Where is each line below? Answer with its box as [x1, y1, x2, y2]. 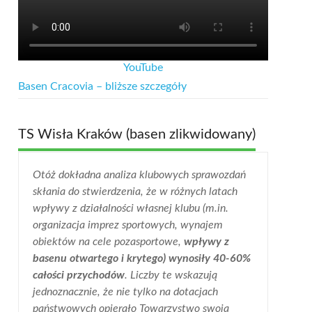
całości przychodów [32, 270, 125, 281]
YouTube [123, 62, 163, 74]
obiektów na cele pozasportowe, [32, 236, 184, 248]
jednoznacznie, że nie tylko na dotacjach [32, 286, 218, 298]
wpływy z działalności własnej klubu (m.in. [32, 203, 228, 214]
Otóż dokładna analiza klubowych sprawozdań [32, 169, 246, 181]
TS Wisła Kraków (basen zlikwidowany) [17, 127, 256, 142]
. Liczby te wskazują [124, 270, 217, 281]
